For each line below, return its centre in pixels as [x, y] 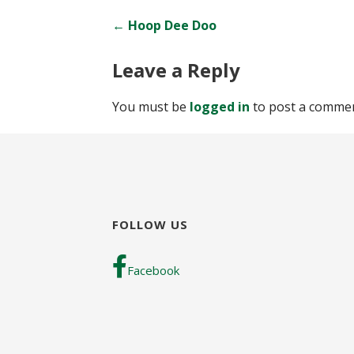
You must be [151, 107]
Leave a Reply [176, 70]
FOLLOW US [150, 225]
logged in [220, 107]
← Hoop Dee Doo [164, 26]
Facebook [153, 271]
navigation [154, 66]
